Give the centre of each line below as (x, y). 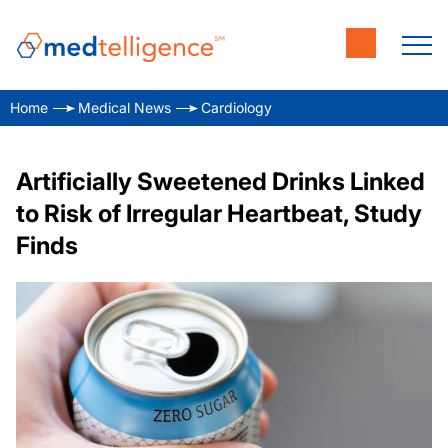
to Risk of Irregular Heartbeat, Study (219, 213)
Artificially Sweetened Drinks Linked (220, 181)
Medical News (124, 107)
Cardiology (236, 107)
